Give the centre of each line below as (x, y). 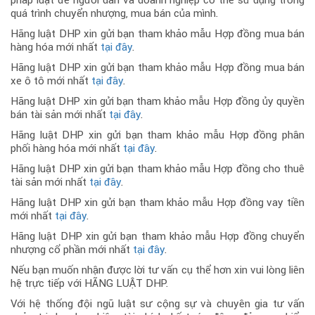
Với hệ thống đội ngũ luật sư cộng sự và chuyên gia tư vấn (157, 303)
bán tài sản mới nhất (60, 114)
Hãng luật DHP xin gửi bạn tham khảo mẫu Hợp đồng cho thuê (157, 168)
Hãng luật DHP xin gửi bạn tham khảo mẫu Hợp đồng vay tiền (157, 202)
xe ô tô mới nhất (51, 81)
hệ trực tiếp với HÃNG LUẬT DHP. (90, 283)
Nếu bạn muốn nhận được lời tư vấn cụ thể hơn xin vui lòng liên (157, 270)
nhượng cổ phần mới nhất (72, 249)
